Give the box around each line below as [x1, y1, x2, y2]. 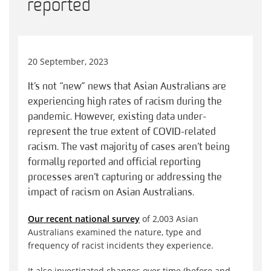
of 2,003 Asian [140, 213, 198, 225]
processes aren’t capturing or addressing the [28, 172, 222, 183]
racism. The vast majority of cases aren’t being [28, 142, 230, 153]
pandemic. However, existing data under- [28, 112, 206, 123]
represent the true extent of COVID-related [28, 127, 216, 138]
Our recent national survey [28, 213, 140, 225]
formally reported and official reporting [28, 157, 201, 168]
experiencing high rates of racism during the [28, 97, 222, 108]
